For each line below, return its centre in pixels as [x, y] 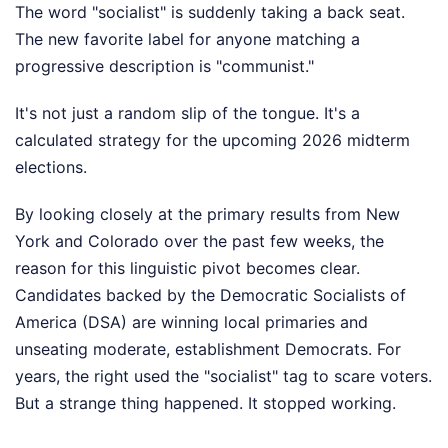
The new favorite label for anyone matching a [187, 38]
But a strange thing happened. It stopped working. [205, 402]
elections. [51, 166]
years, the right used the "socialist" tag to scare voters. [223, 375]
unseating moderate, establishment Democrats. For [208, 348]
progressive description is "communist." [164, 65]
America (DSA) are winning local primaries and [191, 321]
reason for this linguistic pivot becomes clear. [187, 267]
